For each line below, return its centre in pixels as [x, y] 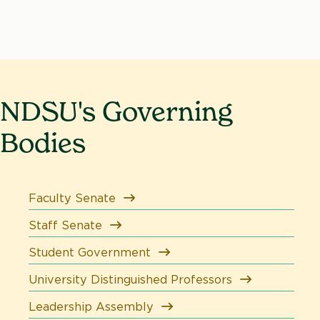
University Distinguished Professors [130, 279]
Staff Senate [65, 225]
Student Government [90, 252]
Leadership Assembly [91, 306]
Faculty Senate [72, 197]
